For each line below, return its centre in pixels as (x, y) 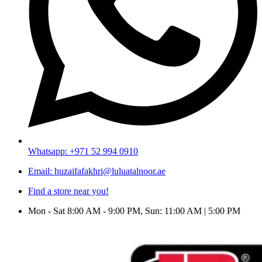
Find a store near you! (68, 191)
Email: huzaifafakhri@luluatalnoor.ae (97, 171)
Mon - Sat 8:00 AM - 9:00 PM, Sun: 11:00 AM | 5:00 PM (134, 211)
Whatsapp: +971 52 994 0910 (83, 151)
